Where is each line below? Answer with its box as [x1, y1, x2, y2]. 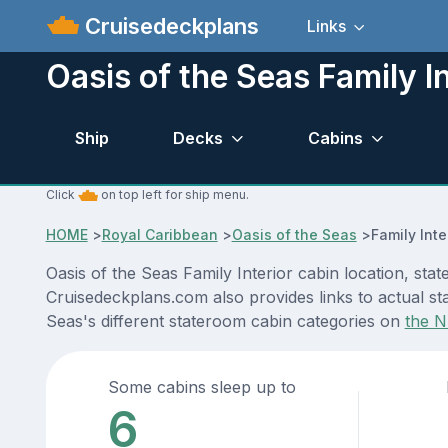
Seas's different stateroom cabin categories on [45, 311, 405, 332]
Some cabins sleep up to [108, 377, 297, 398]
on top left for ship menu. [97, 187, 249, 203]
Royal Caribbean [101, 226, 218, 244]
